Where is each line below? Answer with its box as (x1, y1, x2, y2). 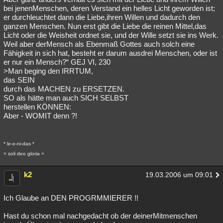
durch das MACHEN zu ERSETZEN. (3, 85, 124, 93)
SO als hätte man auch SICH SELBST (3, 94, 128, 102)
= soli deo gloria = (3, 151, 44, 156)
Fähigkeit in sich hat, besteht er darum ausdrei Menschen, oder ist (3, 49, 217, 57)
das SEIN (3, 76, 35, 84)
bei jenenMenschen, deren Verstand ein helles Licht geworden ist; (3, 4, 215, 12)
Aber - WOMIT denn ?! (3, 111, 77, 120)
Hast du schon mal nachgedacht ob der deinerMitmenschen (3, 212, 197, 220)
